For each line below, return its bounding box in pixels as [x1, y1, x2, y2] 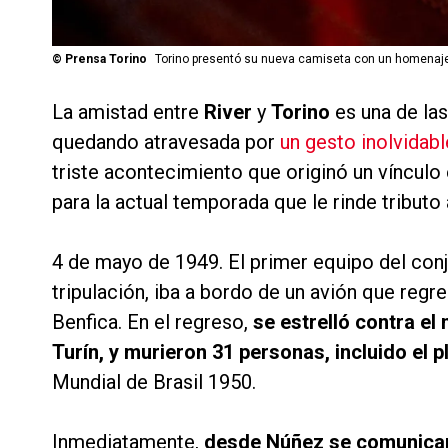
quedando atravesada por [52, 130, 280, 155]
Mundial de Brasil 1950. [52, 370, 256, 395]
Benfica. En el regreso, [52, 310, 253, 335]
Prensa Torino [65, 52, 147, 67]
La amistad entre [52, 100, 204, 125]
